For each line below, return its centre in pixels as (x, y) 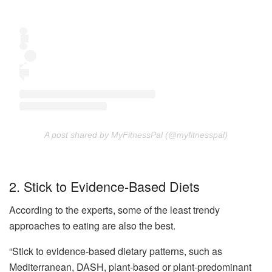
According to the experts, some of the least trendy (114, 209)
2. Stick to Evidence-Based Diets (104, 186)
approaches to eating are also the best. (93, 225)
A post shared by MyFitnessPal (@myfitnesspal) (136, 135)
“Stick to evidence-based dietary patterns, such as (116, 251)
